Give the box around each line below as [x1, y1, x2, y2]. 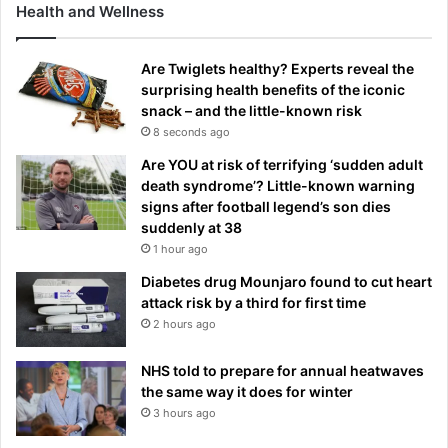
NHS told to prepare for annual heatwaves [141, 361, 424, 379]
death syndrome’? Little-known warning [141, 176, 415, 194]
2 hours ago [153, 316, 216, 331]
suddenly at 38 [141, 218, 242, 236]
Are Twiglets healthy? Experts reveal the [141, 59, 414, 77]
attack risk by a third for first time [141, 293, 366, 311]
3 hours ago [153, 405, 216, 420]
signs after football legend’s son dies [141, 197, 391, 215]
